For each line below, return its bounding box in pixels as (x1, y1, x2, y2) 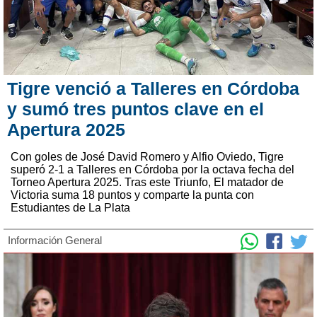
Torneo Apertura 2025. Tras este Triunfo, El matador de (11, 175, 284, 188)
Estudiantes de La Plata (11, 201, 130, 214)
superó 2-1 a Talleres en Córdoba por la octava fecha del (11, 163, 294, 175)
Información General (8, 234, 102, 246)
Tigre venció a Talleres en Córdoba (7, 78, 299, 98)
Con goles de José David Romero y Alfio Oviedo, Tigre (11, 150, 284, 163)
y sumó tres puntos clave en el (7, 98, 264, 119)
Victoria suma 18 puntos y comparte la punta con (11, 188, 254, 201)
